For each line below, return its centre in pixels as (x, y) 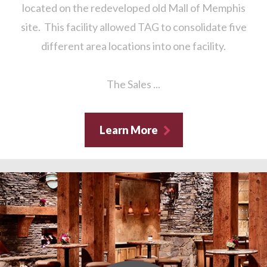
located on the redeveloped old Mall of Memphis (133, 8)
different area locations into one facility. (133, 46)
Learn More (128, 130)
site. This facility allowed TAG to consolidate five (133, 27)
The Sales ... (133, 84)
